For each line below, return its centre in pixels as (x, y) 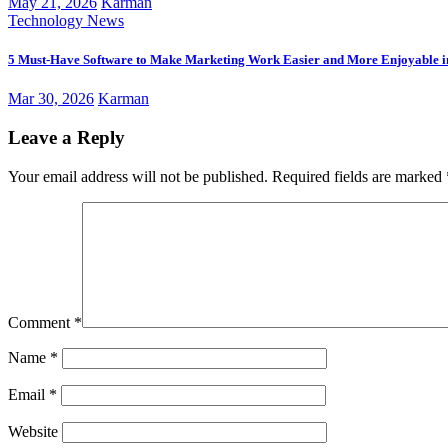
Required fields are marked (359, 176)
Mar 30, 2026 (51, 99)
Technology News (66, 20)
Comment (41, 322)
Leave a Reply (66, 137)
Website (33, 431)
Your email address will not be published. (138, 176)
